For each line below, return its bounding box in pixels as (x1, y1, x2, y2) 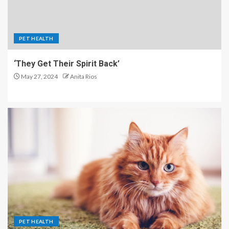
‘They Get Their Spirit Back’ (14, 59, 120, 68)
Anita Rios (70, 73, 97, 80)
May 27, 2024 (20, 73, 58, 80)
